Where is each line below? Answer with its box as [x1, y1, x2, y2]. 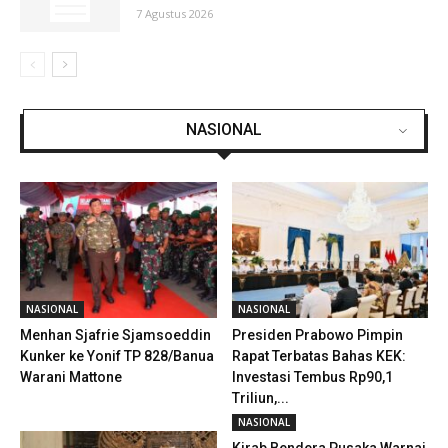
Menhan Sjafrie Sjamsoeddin [20, 326, 211, 343]
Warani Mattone [20, 368, 122, 385]
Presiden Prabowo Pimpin [231, 326, 403, 343]
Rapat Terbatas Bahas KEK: [231, 347, 406, 364]
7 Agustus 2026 [136, 6, 213, 22]
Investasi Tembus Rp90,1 [231, 368, 393, 385]
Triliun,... [231, 389, 289, 406]
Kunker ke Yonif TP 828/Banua [20, 347, 214, 364]
